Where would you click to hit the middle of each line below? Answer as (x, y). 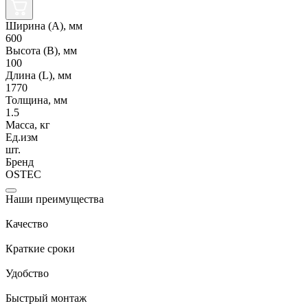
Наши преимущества (55, 199)
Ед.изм (22, 137)
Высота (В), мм (41, 50)
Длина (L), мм (38, 75)
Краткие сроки (40, 248)
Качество (27, 223)
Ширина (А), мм (44, 25)
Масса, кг (28, 124)
